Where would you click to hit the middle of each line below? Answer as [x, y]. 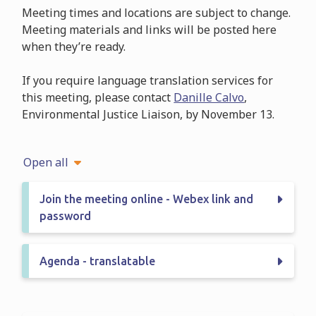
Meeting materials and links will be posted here [150, 29]
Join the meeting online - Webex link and [147, 199]
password [66, 215]
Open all [46, 162]
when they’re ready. [74, 46]
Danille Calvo [209, 97]
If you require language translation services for [148, 80]
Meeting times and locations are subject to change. [157, 12]
